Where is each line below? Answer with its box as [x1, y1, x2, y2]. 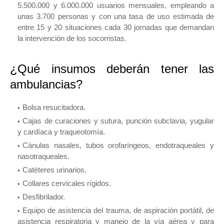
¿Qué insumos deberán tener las [10, 62, 214, 76]
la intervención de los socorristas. [17, 34, 128, 43]
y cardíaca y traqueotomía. [17, 127, 105, 136]
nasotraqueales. [17, 152, 69, 161]
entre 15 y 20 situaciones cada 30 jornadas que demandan [17, 23, 214, 32]
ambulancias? [10, 77, 82, 91]
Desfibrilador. [22, 192, 65, 201]
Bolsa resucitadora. [22, 103, 85, 112]
